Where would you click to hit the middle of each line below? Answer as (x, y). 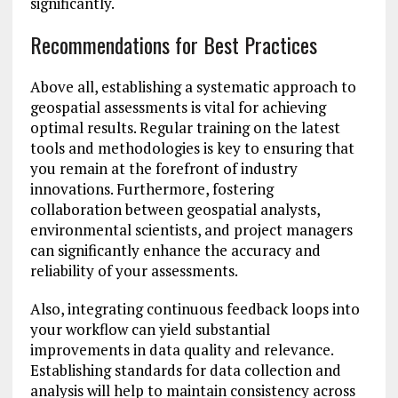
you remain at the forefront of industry (163, 169)
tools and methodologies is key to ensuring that (192, 148)
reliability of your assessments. (134, 271)
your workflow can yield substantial (150, 330)
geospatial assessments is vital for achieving (178, 107)
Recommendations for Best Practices (173, 45)
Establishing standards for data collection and (185, 370)
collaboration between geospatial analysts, (175, 210)
